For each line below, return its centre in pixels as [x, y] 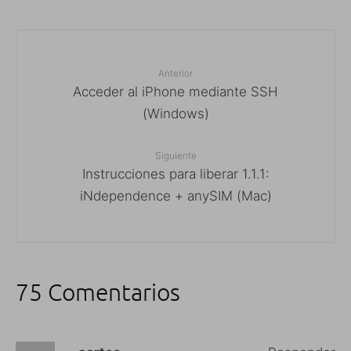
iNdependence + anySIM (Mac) [175, 195]
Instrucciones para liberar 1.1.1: [175, 174]
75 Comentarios [98, 291]
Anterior [175, 73]
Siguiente [175, 155]
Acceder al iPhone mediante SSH [175, 91]
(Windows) [175, 113]
